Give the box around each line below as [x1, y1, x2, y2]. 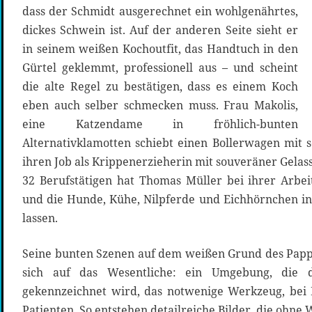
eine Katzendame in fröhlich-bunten [22, 116, 298, 132]
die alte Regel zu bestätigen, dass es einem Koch [22, 79, 298, 95]
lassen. [22, 210, 58, 226]
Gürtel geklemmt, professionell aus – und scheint [22, 60, 198, 76]
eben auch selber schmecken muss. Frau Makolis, [22, 97, 298, 114]
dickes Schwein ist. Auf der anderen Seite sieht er [22, 22, 298, 38]
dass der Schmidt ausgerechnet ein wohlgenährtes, [22, 3, 298, 19]
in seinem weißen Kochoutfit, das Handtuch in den [22, 41, 298, 57]
